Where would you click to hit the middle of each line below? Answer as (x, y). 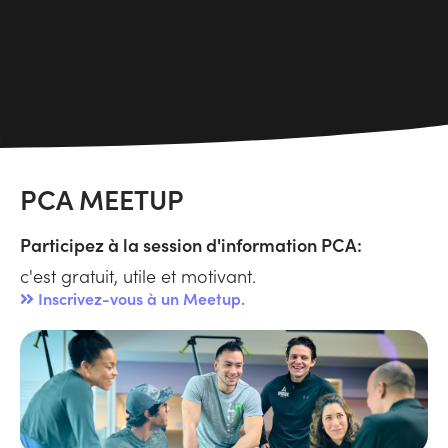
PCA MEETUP (102, 198)
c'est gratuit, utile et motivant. (138, 276)
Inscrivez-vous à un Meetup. (139, 298)
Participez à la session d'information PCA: (191, 245)
